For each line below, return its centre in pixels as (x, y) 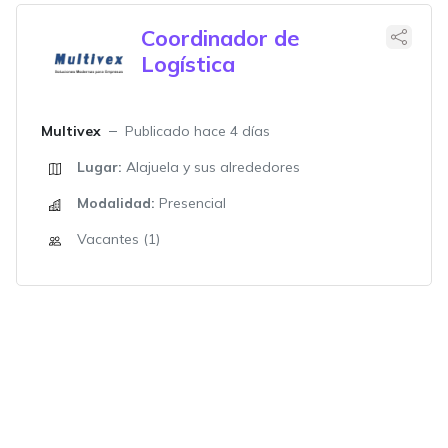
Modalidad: (116, 203)
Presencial (190, 203)
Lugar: (99, 167)
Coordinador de (220, 37)
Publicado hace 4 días (197, 131)
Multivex (71, 131)
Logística (188, 63)
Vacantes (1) (118, 239)
